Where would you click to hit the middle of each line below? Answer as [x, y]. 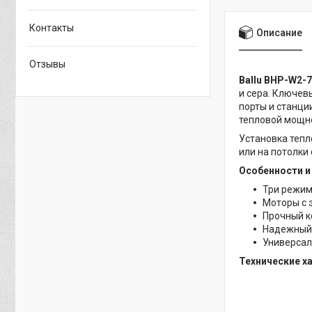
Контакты [52, 28]
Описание [279, 32]
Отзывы [47, 64]
